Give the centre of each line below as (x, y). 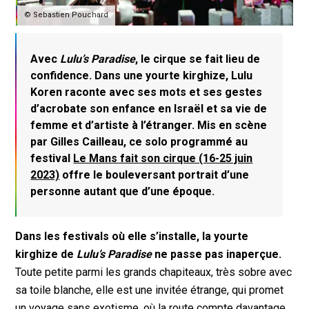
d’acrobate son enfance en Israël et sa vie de (149, 109)
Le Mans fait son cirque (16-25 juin (163, 159)
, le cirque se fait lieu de (198, 59)
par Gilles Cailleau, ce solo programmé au (139, 142)
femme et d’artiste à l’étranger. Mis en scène (149, 126)
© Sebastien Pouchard (67, 15)
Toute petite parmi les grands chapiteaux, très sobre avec (154, 272)
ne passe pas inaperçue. (218, 254)
